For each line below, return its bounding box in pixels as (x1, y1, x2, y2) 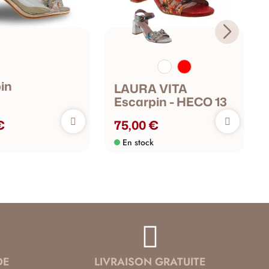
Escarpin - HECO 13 (113, 93, 227, 110)
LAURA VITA (113, 80, 187, 97)
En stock (122, 136, 154, 149)
